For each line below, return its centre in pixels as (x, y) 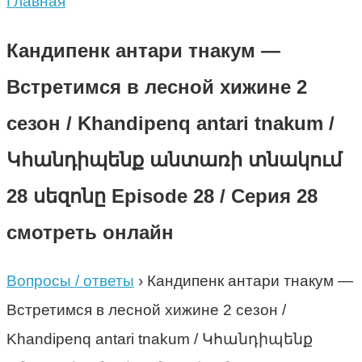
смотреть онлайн (90, 232)
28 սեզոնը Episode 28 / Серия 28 (162, 196)
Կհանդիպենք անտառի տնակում (174, 159)
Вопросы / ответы (70, 280)
